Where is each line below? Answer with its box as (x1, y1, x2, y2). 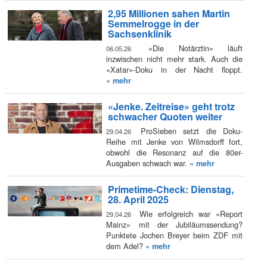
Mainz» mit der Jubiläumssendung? (106, 218, 243, 230)
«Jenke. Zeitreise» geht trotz (107, 100, 235, 114)
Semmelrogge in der (107, 17, 199, 31)
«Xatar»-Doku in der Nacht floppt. (106, 63, 243, 75)
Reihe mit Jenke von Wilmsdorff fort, (106, 135, 243, 147)
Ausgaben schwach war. (106, 157, 190, 169)
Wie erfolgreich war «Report (134, 207, 243, 219)
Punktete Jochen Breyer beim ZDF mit (106, 229, 243, 241)
